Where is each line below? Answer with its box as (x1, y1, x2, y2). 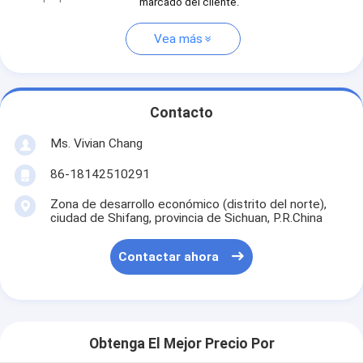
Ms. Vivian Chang (49, 135, 143, 151)
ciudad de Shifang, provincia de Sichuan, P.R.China (49, 210, 322, 225)
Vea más (153, 32, 203, 47)
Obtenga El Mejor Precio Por (88, 335, 275, 352)
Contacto (150, 105, 213, 122)
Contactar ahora (118, 250, 220, 265)
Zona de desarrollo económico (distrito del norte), (49, 196, 327, 211)
